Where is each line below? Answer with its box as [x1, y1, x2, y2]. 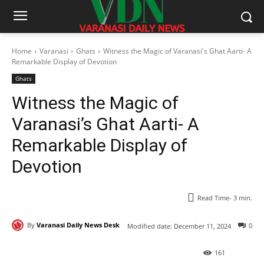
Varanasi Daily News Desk [37, 220, 120, 230]
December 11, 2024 [174, 221, 231, 230]
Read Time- [197, 193, 233, 203]
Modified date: [127, 221, 172, 230]
